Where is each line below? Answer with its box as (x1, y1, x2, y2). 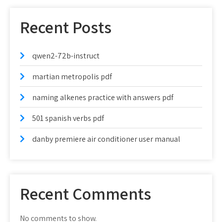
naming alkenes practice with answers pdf (32, 92, 173, 103)
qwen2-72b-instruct (32, 51, 100, 61)
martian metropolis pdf (32, 71, 112, 82)
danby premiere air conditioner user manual (32, 134, 180, 144)
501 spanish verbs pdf (32, 113, 104, 123)
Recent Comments (20, 182, 151, 205)
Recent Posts (20, 16, 111, 38)
